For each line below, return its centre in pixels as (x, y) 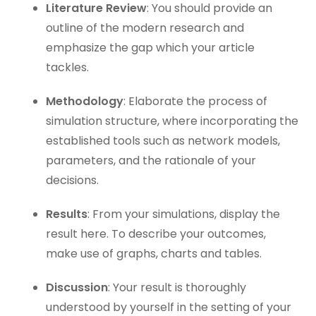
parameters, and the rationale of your (151, 160)
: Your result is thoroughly (177, 287)
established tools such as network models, (163, 141)
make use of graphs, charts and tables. (154, 254)
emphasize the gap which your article (150, 48)
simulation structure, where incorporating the (172, 121)
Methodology (85, 101)
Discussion (77, 287)
